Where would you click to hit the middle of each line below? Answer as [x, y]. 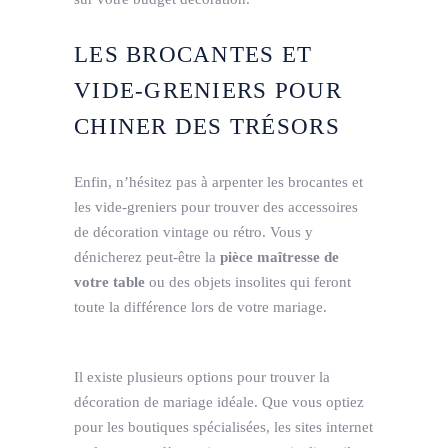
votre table [109, 281]
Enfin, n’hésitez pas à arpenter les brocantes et [218, 181]
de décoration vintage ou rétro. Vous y [193, 231]
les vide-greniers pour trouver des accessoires [216, 206]
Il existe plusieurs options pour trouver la [202, 376]
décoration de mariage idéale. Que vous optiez [219, 401]
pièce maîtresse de [279, 256]
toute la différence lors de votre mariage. [200, 306]
